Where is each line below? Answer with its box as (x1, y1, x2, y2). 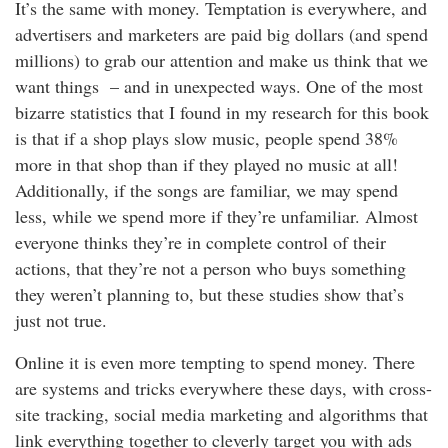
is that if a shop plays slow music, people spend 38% (15, 126, 398, 150)
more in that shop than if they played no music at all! (15, 152, 398, 176)
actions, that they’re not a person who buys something (15, 256, 406, 280)
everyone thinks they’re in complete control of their (15, 230, 386, 254)
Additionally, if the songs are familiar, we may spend (15, 178, 398, 202)
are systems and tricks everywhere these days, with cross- (15, 376, 432, 400)
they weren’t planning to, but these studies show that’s (15, 282, 404, 306)
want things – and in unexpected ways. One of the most (15, 74, 423, 98)
